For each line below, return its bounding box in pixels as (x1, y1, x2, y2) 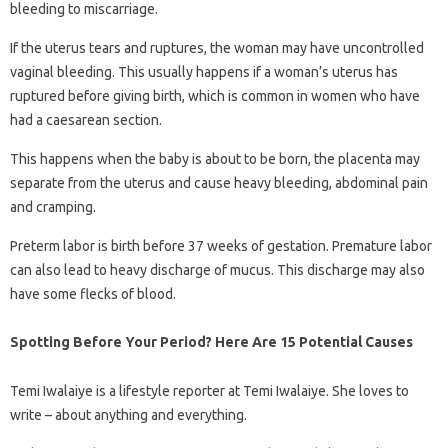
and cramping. (10, 199, 96, 215)
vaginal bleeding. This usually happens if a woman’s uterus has (10, 64, 398, 80)
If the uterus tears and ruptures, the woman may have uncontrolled (10, 40, 424, 56)
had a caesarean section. (10, 112, 162, 128)
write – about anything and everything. (10, 407, 247, 423)
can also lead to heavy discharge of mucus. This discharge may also (10, 262, 425, 278)
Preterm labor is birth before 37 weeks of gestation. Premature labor (10, 238, 432, 254)
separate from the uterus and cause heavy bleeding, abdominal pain (10, 175, 428, 191)
